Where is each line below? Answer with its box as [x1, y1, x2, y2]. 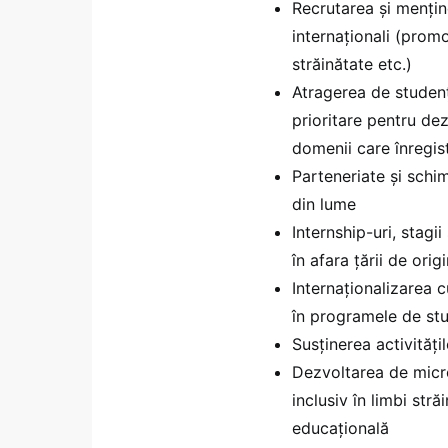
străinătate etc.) [292, 53, 412, 74]
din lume [292, 193, 356, 214]
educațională [292, 417, 389, 438]
